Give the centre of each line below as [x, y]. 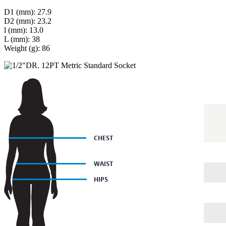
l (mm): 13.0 [24, 30]
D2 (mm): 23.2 [28, 21]
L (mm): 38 [22, 39]
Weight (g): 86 [27, 48]
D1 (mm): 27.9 [28, 12]
